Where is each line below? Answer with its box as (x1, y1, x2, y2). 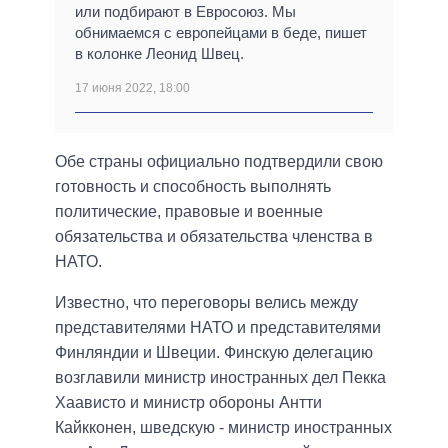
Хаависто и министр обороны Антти (55, 394, 322, 412)
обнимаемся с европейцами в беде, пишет (75, 24, 367, 42)
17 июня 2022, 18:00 (75, 81, 190, 96)
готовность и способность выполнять (55, 178, 331, 196)
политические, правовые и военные (55, 203, 323, 221)
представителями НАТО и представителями (55, 319, 381, 337)
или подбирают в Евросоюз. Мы (75, 3, 296, 21)
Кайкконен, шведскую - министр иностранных (55, 419, 392, 437)
